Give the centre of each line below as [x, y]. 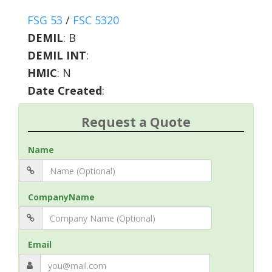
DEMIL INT [57, 55]
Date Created [65, 90]
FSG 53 [45, 20]
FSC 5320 [96, 20]
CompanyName [61, 197]
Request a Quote [136, 122]
